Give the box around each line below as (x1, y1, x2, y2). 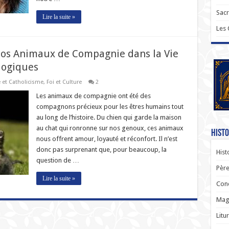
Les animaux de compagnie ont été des (36, 92, 151, 100)
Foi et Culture (46, 79, 82, 85)
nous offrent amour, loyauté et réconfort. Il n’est (36, 135, 177, 143)
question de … (36, 156, 79, 164)
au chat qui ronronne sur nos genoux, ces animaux (36, 124, 184, 132)
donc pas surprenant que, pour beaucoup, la (36, 146, 167, 153)
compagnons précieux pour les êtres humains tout (36, 103, 184, 110)
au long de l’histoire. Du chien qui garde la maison (36, 113, 181, 121)
